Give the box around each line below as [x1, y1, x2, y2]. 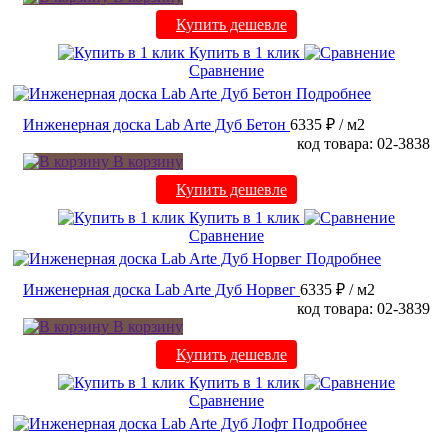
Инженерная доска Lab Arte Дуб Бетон [23, 116, 286, 134]
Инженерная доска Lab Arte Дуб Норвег [23, 281, 296, 299]
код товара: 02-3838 [297, 135, 430, 153]
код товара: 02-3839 [297, 300, 430, 318]
